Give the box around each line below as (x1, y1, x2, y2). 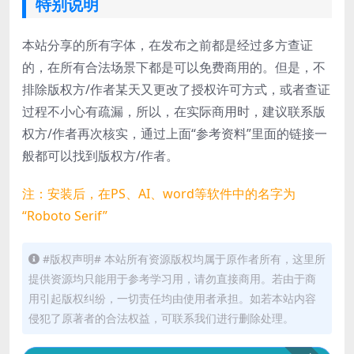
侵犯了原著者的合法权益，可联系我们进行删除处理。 (28, 311, 294, 326)
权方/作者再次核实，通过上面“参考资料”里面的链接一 (22, 125, 327, 143)
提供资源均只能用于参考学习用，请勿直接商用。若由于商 (28, 271, 316, 287)
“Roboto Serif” (22, 207, 107, 225)
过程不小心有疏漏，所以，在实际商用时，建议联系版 (22, 103, 326, 121)
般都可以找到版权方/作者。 (22, 147, 179, 165)
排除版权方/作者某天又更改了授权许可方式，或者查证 (22, 81, 330, 99)
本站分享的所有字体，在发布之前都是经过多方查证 (22, 36, 313, 55)
